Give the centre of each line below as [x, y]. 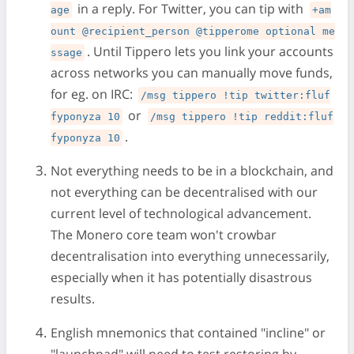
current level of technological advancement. [181, 213]
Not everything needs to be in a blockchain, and [192, 171]
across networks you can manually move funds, [192, 73]
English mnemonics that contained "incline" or [188, 333]
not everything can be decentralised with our [184, 192]
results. [73, 299]
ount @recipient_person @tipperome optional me [193, 31]
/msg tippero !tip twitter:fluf [236, 95]
